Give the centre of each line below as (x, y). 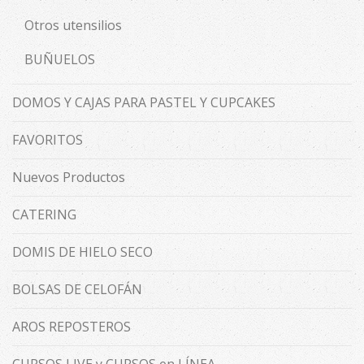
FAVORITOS (48, 140)
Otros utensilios (73, 25)
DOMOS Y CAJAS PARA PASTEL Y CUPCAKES (144, 102)
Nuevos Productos (69, 177)
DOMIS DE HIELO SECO (82, 252)
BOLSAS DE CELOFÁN (77, 289)
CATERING (44, 214)
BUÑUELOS (60, 59)
